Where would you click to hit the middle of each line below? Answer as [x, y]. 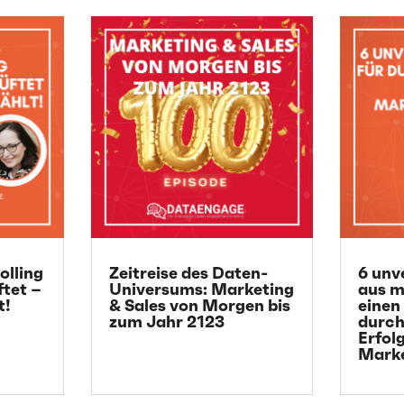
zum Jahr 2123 [166, 322]
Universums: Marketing [201, 289]
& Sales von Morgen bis [199, 306]
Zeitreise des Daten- [188, 273]
